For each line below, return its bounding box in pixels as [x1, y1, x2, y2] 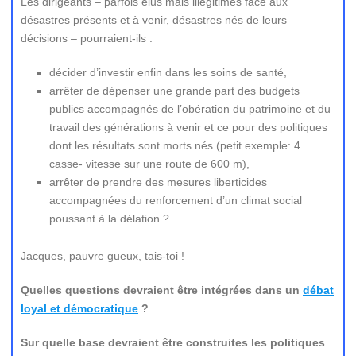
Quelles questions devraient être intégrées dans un [21, 284, 303, 296]
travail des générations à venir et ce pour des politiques [49, 121, 327, 133]
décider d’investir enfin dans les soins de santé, [49, 66, 287, 79]
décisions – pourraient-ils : [21, 32, 153, 44]
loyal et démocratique [21, 302, 138, 315]
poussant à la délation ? [49, 212, 169, 225]
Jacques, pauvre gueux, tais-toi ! [21, 250, 184, 262]
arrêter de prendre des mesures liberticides [49, 176, 267, 188]
